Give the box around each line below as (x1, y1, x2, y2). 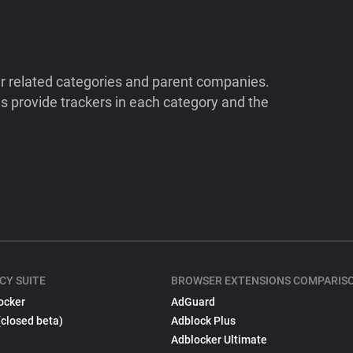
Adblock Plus (171, 314, 236, 327)
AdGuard (171, 295, 216, 308)
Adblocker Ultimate (171, 333, 268, 346)
